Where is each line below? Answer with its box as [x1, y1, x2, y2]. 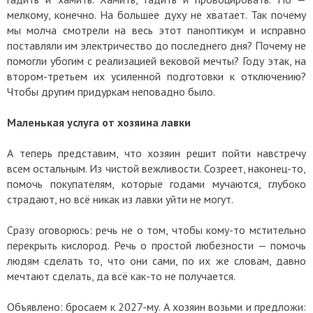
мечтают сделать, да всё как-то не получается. [7, 268, 235, 283]
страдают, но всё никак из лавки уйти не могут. [7, 191, 233, 206]
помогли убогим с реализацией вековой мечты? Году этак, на [7, 53, 306, 68]
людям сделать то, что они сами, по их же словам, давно [7, 253, 306, 268]
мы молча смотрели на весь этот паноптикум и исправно [7, 22, 306, 37]
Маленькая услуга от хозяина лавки [7, 115, 191, 129]
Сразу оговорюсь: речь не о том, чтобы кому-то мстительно [7, 222, 306, 237]
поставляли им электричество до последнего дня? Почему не [7, 38, 306, 52]
